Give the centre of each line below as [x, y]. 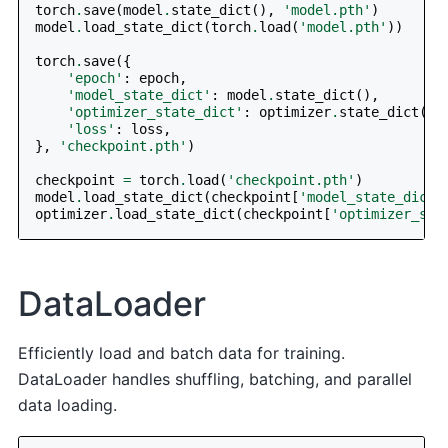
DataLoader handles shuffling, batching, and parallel [215, 379]
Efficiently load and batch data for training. [182, 353]
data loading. [68, 405]
